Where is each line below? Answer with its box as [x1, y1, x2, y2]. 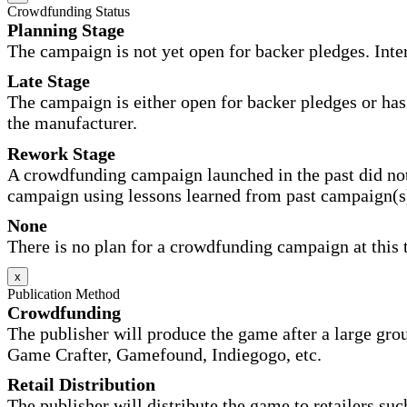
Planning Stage [7, 19, 124, 40]
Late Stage [7, 71, 90, 92]
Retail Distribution [7, 374, 155, 395]
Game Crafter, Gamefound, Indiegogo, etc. [7, 343, 322, 364]
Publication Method [7, 285, 120, 302]
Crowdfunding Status [7, 3, 130, 19]
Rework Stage [7, 143, 115, 164]
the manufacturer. [7, 113, 137, 134]
